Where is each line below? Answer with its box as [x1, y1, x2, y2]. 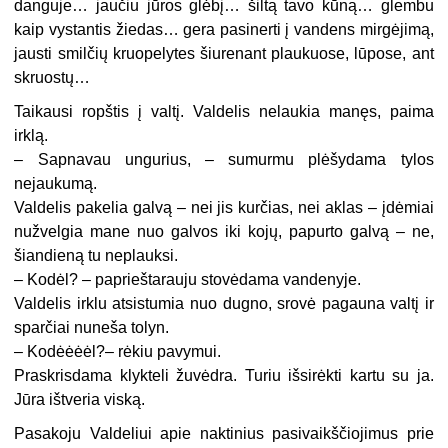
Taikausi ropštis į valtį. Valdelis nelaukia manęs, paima [14, 102, 434, 120]
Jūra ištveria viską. [14, 390, 146, 408]
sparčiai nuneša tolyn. [14, 318, 170, 336]
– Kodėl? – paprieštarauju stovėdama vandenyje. [14, 270, 362, 288]
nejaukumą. [14, 174, 98, 192]
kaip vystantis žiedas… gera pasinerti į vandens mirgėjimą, [14, 20, 434, 38]
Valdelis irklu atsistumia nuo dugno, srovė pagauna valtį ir [14, 294, 434, 312]
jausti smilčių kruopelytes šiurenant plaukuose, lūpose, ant [14, 44, 434, 62]
